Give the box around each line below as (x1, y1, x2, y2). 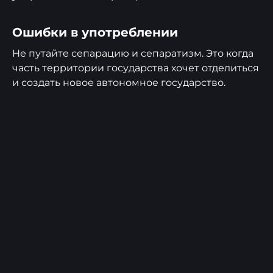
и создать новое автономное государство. (12, 77, 225, 89)
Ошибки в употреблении (12, 25, 178, 40)
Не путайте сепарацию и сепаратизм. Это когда (12, 48, 253, 60)
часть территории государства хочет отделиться (12, 62, 259, 74)
